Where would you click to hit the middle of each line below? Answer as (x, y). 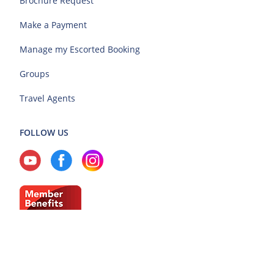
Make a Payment (53, 25)
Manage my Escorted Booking (80, 50)
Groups (35, 74)
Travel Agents (47, 98)
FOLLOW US (44, 133)
